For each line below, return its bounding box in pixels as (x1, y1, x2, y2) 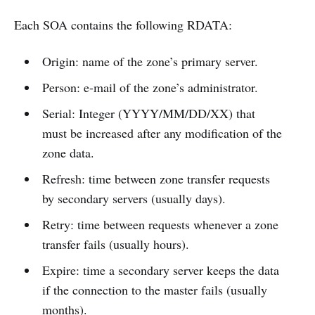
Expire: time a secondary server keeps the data (41, 261, 279, 278)
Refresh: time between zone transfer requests (41, 169, 270, 187)
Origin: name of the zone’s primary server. (41, 52, 258, 70)
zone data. (41, 143, 94, 161)
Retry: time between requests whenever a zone (41, 215, 278, 233)
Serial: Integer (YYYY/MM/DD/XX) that (41, 104, 255, 122)
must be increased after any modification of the (41, 124, 282, 141)
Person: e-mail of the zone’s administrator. (41, 78, 258, 96)
